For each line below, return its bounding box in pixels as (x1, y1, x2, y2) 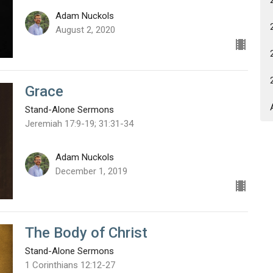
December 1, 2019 (55, 166, 127, 177)
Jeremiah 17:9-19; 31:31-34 (24, 118, 133, 129)
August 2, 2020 (55, 24, 115, 35)
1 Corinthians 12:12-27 (24, 260, 115, 271)
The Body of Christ (24, 224, 147, 242)
